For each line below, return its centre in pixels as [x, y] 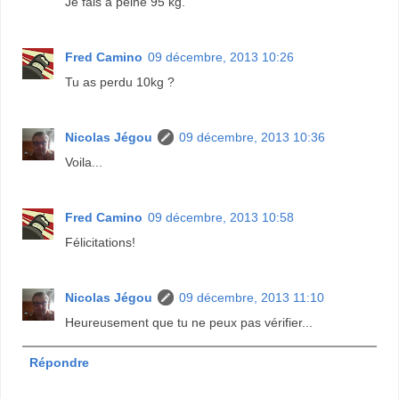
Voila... [84, 162]
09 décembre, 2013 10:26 [221, 57]
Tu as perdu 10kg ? [120, 81]
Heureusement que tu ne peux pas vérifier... [189, 322]
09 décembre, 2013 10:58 [221, 217]
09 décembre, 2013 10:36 [252, 137]
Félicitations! [101, 242]
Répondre [59, 363]
